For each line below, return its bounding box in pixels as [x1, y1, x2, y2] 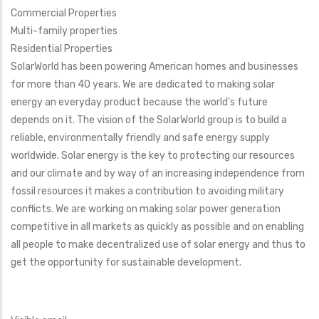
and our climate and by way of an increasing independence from [11, 167, 305, 180]
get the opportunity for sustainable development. [11, 256, 241, 269]
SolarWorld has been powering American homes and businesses [11, 61, 298, 73]
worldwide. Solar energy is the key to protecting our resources [11, 150, 295, 162]
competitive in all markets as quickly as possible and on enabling [11, 221, 304, 234]
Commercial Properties [11, 7, 117, 20]
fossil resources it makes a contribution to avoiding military [11, 185, 284, 198]
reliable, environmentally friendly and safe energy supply [11, 132, 270, 145]
